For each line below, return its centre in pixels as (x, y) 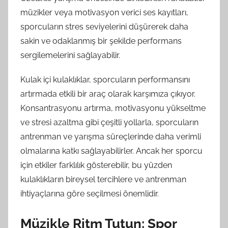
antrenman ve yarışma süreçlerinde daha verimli (111, 137)
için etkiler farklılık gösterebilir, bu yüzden (96, 165)
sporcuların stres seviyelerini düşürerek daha (104, 27)
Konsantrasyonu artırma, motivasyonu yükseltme (113, 108)
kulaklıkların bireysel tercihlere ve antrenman (103, 179)
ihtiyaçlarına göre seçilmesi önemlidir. (90, 194)
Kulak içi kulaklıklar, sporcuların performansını (105, 80)
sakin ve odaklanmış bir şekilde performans (101, 41)
